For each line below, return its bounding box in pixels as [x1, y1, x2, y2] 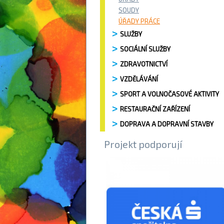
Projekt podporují [104, 138, 182, 150]
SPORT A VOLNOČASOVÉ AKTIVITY [120, 90, 219, 98]
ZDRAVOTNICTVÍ [120, 60, 167, 68]
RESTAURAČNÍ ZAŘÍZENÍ [120, 105, 190, 113]
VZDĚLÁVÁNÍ [120, 75, 158, 83]
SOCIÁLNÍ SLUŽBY [120, 45, 170, 53]
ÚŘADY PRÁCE [118, 17, 160, 25]
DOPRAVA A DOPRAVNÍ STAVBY [120, 120, 213, 128]
